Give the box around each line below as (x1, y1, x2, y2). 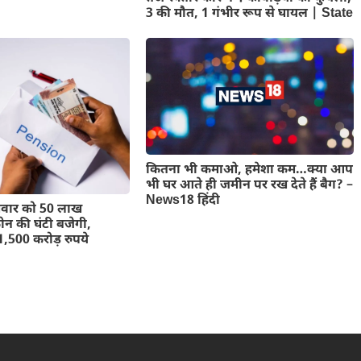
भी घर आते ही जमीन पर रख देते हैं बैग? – (145, 177, 353, 195)
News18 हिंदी (145, 193, 220, 210)
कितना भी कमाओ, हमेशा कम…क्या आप (145, 162, 353, 180)
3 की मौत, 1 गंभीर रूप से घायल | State (145, 5, 353, 23)
